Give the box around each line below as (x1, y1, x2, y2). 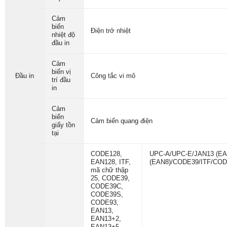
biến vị (51, 68, 71, 75)
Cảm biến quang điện (90, 117, 153, 125)
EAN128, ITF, (90, 158, 131, 166)
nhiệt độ (51, 31, 75, 39)
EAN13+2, (90, 215, 121, 222)
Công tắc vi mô (90, 72, 135, 80)
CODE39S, (90, 191, 123, 198)
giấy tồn (51, 121, 75, 129)
